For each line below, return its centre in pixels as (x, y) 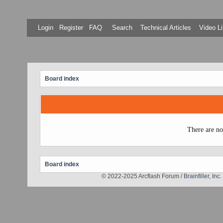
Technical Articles (166, 28)
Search (121, 28)
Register (70, 28)
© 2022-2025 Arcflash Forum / (143, 176)
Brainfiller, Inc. (203, 176)
